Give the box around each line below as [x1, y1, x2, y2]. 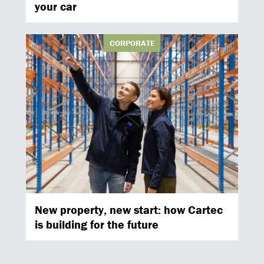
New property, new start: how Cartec [35, 202, 223, 217]
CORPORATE [109, 38, 155, 48]
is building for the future [35, 217, 159, 232]
